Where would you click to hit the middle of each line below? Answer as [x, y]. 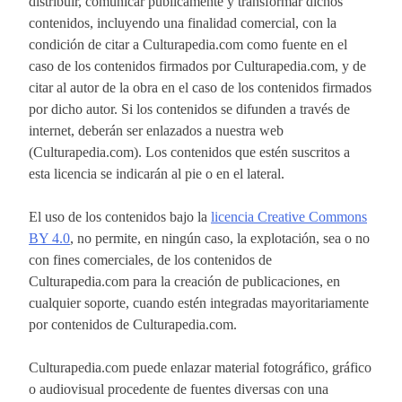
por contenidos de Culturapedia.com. [133, 324]
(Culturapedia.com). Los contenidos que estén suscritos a [189, 152]
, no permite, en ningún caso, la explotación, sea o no [220, 238]
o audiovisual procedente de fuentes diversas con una [179, 389]
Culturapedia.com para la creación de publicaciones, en [184, 281]
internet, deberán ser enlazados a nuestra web [156, 130]
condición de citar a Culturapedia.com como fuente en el [188, 44]
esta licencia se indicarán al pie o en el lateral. [157, 173]
